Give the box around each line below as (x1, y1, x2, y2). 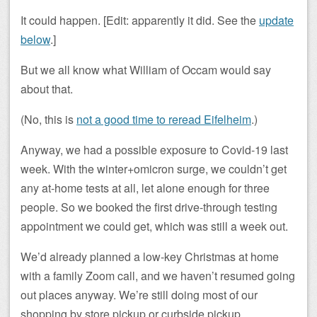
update (259, 12, 294, 28)
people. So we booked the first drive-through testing (21, 199, 277, 215)
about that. (21, 81, 73, 97)
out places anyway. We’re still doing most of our (21, 287, 258, 303)
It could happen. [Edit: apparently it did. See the (21, 12, 259, 28)
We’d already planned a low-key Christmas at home (21, 248, 279, 265)
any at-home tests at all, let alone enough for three (21, 180, 270, 196)
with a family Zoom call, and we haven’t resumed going (21, 267, 295, 284)
